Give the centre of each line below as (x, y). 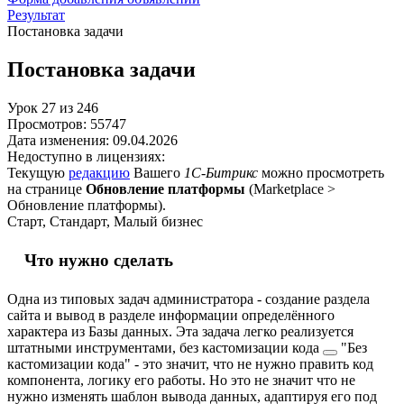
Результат (36, 15)
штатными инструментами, (93, 347)
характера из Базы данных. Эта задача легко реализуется (180, 331)
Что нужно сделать (99, 260)
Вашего (157, 172)
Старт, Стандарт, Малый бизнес (105, 221)
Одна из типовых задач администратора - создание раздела (188, 298)
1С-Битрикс (221, 172)
